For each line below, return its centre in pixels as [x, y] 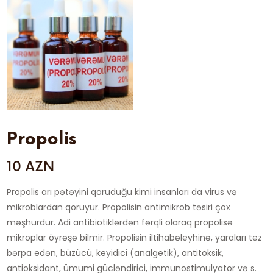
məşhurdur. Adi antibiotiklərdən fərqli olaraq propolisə [120, 222]
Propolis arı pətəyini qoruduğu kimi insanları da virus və [122, 192]
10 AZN [31, 167]
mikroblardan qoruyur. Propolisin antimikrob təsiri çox [119, 207]
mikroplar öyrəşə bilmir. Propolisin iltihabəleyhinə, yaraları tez [135, 237]
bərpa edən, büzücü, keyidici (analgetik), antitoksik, [115, 253]
